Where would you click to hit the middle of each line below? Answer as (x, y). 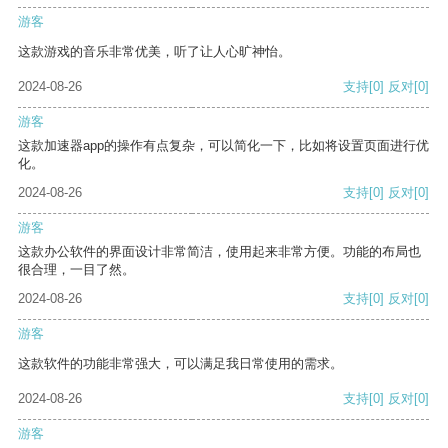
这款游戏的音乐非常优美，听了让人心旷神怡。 (154, 52)
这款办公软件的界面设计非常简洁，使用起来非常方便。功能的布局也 (219, 252)
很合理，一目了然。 (76, 270)
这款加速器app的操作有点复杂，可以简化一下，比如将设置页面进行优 (223, 146)
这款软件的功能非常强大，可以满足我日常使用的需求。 (180, 364)
